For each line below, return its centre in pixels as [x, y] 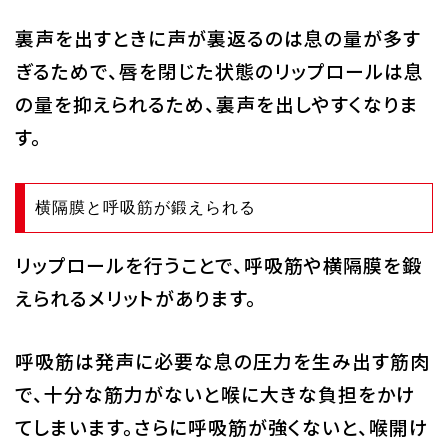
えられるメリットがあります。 [135, 297]
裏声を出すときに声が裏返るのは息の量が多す [217, 37]
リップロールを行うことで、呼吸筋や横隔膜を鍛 [218, 264]
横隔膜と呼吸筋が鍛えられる [145, 207]
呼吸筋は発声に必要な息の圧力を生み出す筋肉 [222, 360]
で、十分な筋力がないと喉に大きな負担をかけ [215, 393]
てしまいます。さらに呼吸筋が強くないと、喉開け [221, 426]
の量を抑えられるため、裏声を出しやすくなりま [216, 103]
